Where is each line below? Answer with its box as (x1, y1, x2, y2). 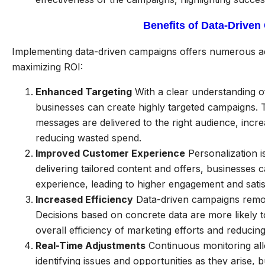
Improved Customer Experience (35, 147, 185, 159)
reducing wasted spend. (35, 132, 141, 144)
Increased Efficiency (35, 193, 133, 205)
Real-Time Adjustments (35, 240, 146, 251)
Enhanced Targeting (35, 86, 132, 98)
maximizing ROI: (12, 61, 83, 73)
